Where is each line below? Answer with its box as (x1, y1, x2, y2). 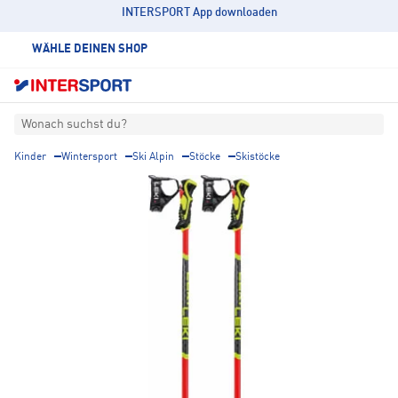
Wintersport (61, 152, 117, 163)
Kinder (14, 152, 46, 163)
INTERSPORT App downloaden (121, 7, 277, 19)
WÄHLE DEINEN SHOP (32, 44, 147, 55)
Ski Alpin (132, 152, 174, 163)
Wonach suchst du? (21, 118, 127, 131)
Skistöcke (235, 152, 280, 163)
